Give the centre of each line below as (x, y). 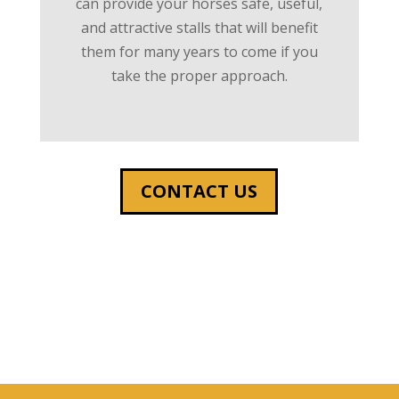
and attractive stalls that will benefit (199, 27)
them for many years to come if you (199, 51)
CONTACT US (199, 191)
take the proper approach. (199, 75)
